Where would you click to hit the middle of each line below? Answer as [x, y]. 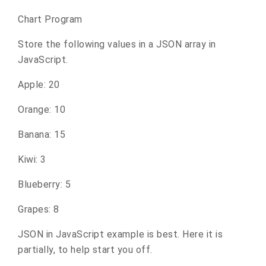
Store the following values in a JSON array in [117, 44]
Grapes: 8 [39, 209]
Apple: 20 [39, 85]
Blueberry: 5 [44, 184]
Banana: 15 [42, 134]
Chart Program [50, 19]
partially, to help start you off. [85, 250]
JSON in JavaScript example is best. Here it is [120, 234]
